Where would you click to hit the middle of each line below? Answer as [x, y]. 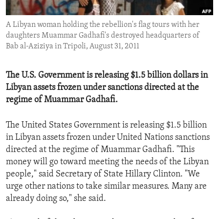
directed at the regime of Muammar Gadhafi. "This [100, 150]
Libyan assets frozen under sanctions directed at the [102, 88]
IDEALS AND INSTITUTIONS [62, 27]
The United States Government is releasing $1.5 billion [106, 126]
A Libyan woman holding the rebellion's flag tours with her [103, 25]
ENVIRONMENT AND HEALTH [65, 9]
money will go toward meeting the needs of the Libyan [107, 162]
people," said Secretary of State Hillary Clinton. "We [103, 175]
